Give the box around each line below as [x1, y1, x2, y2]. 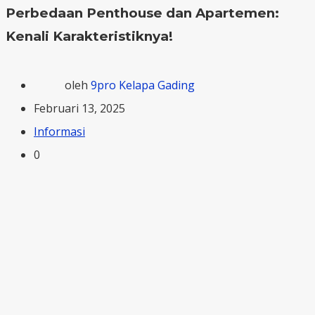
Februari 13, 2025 [34, 100, 125, 116]
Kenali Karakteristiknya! [6, 28, 173, 45]
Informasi [34, 123, 85, 139]
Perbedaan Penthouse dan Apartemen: [6, 5, 279, 22]
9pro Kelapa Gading [91, 77, 195, 93]
